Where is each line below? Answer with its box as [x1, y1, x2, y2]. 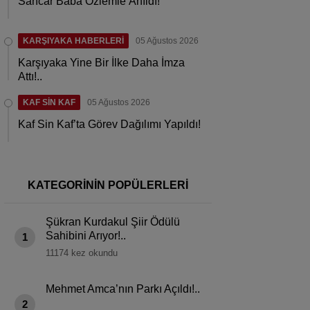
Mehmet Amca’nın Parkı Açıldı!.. [46, 283, 200, 295]
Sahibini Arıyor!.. [46, 230, 126, 241]
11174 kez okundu [46, 248, 118, 258]
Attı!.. [18, 71, 42, 82]
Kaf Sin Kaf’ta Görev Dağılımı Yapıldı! [18, 118, 201, 130]
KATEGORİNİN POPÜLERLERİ [28, 179, 188, 191]
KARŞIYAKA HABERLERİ [23, 36, 124, 46]
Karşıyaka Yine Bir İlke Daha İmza [18, 57, 185, 69]
